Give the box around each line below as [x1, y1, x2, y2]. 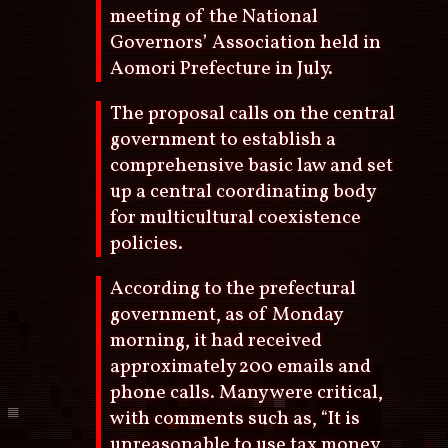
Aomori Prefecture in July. [110, 55, 334, 82]
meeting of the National [110, 3, 319, 30]
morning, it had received [110, 328, 323, 355]
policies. [110, 230, 184, 257]
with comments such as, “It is [110, 406, 361, 433]
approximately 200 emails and [110, 354, 372, 381]
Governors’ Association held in [110, 29, 382, 56]
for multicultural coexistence [110, 204, 362, 231]
